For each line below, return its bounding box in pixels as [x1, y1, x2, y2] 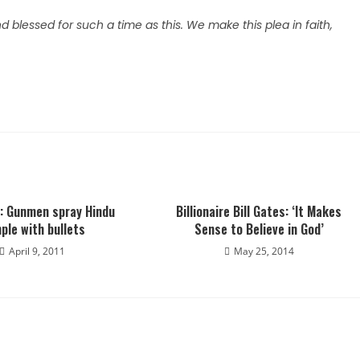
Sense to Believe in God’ [194, 219, 324, 239]
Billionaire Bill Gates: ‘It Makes [176, 202, 342, 221]
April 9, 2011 [9, 244, 66, 258]
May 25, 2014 [233, 244, 294, 258]
